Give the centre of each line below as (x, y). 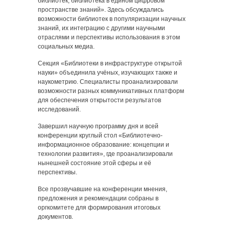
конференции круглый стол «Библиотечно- (100, 135)
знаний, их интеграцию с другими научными (101, 28)
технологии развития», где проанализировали (105, 154)
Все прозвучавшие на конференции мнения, (102, 189)
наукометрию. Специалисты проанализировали (108, 82)
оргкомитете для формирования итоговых (99, 208)
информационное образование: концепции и (104, 145)
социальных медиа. (66, 47)
